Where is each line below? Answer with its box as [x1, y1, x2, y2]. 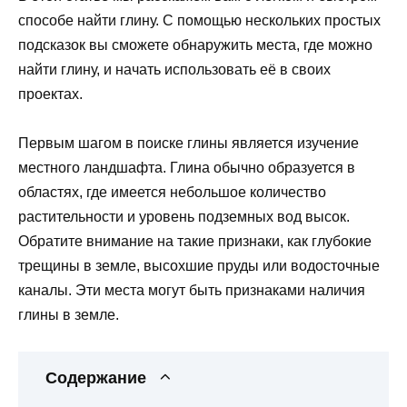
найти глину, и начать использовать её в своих [18, 61, 331, 77]
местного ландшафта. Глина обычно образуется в [18, 160, 355, 176]
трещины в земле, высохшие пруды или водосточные [18, 258, 380, 274]
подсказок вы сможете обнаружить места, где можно [18, 36, 372, 53]
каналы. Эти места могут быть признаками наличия [18, 283, 365, 299]
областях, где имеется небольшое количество [18, 184, 326, 201]
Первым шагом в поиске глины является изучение [18, 135, 359, 152]
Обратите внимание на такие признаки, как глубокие [18, 233, 372, 250]
